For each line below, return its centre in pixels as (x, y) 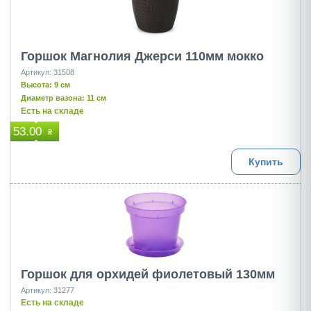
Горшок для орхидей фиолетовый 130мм (148, 274)
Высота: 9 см (45, 85)
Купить (266, 162)
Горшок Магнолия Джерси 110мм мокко (142, 56)
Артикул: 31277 (48, 290)
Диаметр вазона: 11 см (64, 98)
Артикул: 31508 (48, 72)
